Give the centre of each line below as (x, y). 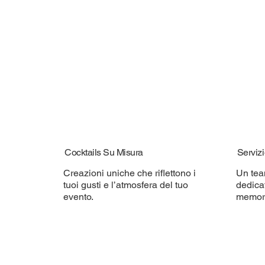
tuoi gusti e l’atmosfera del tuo (125, 185)
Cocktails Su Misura (104, 153)
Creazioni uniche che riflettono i (129, 173)
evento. (78, 197)
